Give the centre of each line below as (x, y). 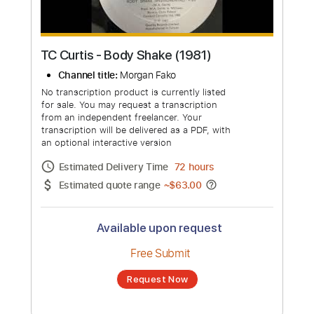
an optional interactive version (118, 193)
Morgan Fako (164, 118)
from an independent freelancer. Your (135, 165)
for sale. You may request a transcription (144, 151)
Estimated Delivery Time (127, 220)
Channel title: (97, 118)
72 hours (216, 220)
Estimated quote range (121, 240)
